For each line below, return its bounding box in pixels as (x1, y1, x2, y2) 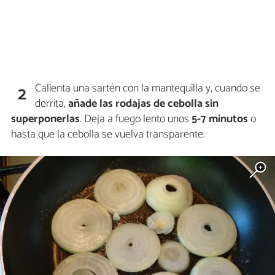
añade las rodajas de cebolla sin (68, 95, 219, 113)
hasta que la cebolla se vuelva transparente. (11, 125, 205, 144)
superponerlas (11, 110, 80, 128)
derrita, (35, 95, 69, 113)
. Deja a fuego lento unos (80, 110, 192, 128)
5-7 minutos (192, 110, 248, 128)
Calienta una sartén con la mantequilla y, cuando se (35, 79, 261, 98)
